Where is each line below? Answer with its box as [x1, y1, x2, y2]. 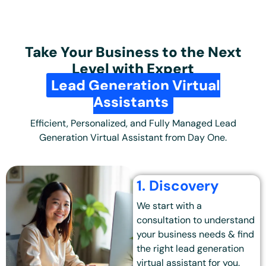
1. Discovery [137, 176, 220, 195]
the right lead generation [137, 242, 245, 255]
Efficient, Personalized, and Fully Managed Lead [30, 117, 236, 130]
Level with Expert [72, 59, 194, 78]
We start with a [137, 199, 202, 213]
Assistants [93, 93, 169, 112]
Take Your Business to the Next [24, 43, 242, 62]
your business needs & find [137, 228, 255, 241]
